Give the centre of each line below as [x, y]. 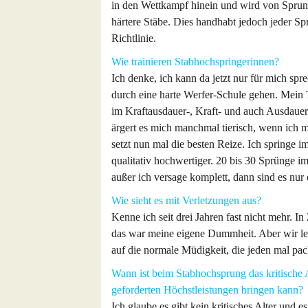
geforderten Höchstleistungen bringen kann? [207, 290]
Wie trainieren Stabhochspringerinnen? [195, 62]
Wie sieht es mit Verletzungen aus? [186, 200]
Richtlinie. [134, 38]
